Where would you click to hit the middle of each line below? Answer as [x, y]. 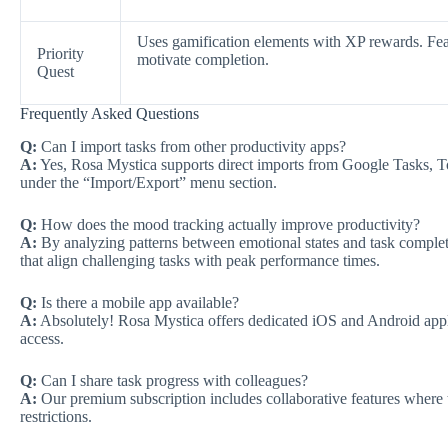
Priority [60, 53]
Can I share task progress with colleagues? [172, 380]
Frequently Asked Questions [109, 113]
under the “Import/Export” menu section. [148, 182]
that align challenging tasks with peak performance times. [200, 260]
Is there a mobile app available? [138, 302]
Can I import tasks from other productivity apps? [191, 146]
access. [42, 338]
